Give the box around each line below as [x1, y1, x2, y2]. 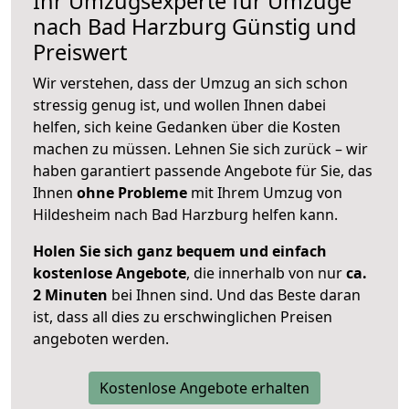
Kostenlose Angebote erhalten [100, 378, 309, 399]
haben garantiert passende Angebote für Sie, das [33, 161, 372, 182]
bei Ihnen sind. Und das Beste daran [108, 285, 361, 306]
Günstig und [226, 12, 356, 42]
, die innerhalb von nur [186, 263, 346, 284]
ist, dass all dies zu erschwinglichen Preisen [33, 307, 332, 328]
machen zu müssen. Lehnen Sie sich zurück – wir [33, 139, 368, 160]
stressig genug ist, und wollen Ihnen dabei [33, 95, 326, 116]
